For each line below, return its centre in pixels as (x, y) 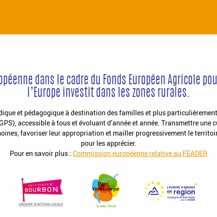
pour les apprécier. (108, 143)
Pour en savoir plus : (41, 154)
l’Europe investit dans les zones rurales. (108, 94)
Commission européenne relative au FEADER (140, 154)
